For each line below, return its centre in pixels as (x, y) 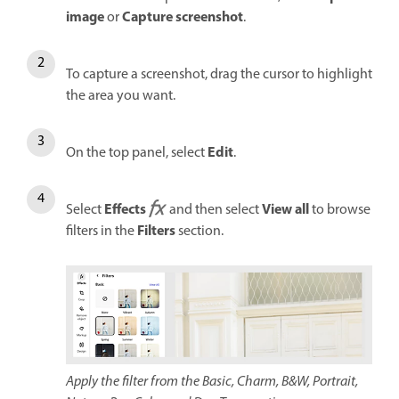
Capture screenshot (183, 18)
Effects (125, 210)
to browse (340, 210)
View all (285, 210)
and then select (214, 210)
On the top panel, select (137, 153)
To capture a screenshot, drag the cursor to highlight (219, 75)
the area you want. (121, 96)
